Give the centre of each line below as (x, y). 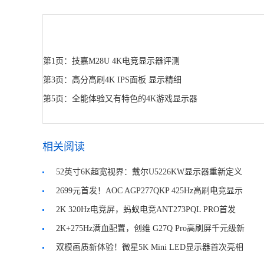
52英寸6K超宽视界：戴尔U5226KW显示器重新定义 (149, 172)
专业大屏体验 (67, 191)
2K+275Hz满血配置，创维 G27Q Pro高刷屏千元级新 (150, 228)
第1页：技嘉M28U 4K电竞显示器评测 (111, 61)
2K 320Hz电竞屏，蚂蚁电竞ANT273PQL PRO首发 (146, 209)
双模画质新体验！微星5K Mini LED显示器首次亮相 (150, 247)
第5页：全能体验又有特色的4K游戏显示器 (120, 99)
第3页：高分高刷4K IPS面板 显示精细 (112, 80)
